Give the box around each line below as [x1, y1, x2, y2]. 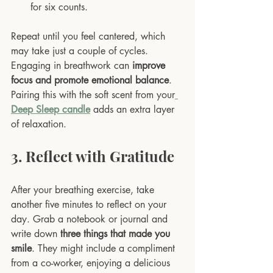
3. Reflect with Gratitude [11, 146, 174, 166]
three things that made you [60, 227, 173, 240]
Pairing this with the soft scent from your [11, 88, 175, 101]
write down [11, 227, 60, 240]
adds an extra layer [90, 102, 177, 116]
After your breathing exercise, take [11, 183, 157, 196]
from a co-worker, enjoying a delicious [11, 256, 173, 269]
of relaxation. [11, 117, 66, 130]
